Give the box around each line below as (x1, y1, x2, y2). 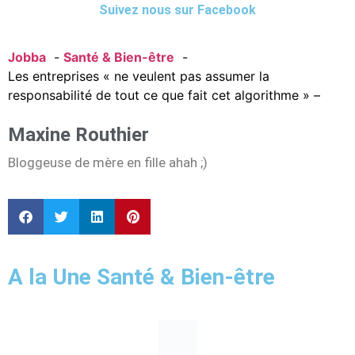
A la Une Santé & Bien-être (8, 264, 275, 291)
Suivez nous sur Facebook (99, 2, 256, 18)
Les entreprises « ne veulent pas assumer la (8, 67, 269, 84)
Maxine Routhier (8, 123, 149, 146)
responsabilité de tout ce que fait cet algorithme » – (8, 86, 320, 103)
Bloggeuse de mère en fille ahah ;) (8, 154, 208, 170)
